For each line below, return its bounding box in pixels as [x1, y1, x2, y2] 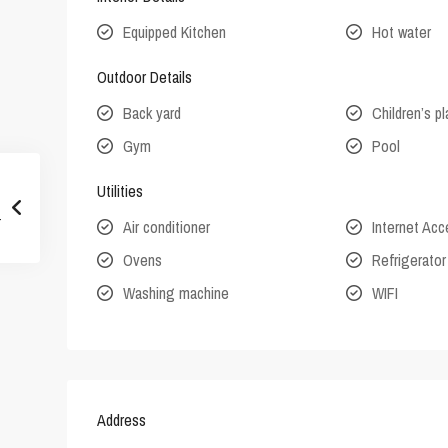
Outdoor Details [97, 66, 192, 89]
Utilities [97, 180, 143, 203]
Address [97, 409, 146, 432]
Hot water [372, 21, 432, 44]
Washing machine [123, 282, 229, 305]
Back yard [123, 102, 181, 125]
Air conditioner [123, 216, 210, 239]
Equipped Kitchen [123, 21, 226, 44]
